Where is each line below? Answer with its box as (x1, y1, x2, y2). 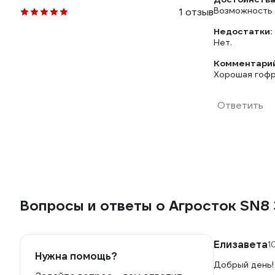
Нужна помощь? (35, 250, 117, 263)
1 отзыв (179, 6, 214, 18)
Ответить (217, 99, 263, 112)
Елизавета (214, 238, 268, 251)
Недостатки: (214, 26, 272, 37)
